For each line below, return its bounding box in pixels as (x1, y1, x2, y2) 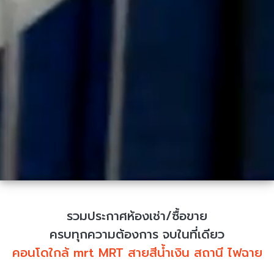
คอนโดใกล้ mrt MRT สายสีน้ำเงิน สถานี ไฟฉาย (12, 243, 262, 262)
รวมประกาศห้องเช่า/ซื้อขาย (67, 206, 207, 225)
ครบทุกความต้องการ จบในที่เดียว (50, 224, 224, 243)
